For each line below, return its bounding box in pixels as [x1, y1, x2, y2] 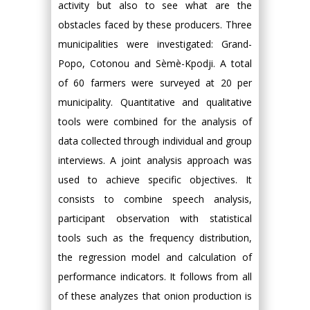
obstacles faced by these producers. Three [58, 18, 252, 31]
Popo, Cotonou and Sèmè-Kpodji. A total [58, 57, 252, 70]
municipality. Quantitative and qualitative [58, 95, 252, 109]
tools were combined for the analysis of [58, 115, 252, 128]
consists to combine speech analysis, [58, 192, 252, 206]
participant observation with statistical [58, 212, 252, 225]
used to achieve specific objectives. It [58, 173, 252, 186]
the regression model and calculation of [58, 250, 252, 264]
